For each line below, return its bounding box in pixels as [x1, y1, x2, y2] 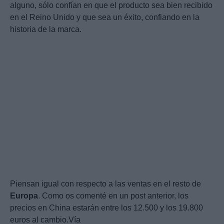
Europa [10, 191, 38, 200]
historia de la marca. [10, 24, 81, 33]
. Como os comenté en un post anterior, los [38, 191, 188, 200]
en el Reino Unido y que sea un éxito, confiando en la [10, 12, 199, 21]
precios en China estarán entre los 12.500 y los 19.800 [10, 203, 203, 212]
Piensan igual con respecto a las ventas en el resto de [10, 179, 201, 188]
